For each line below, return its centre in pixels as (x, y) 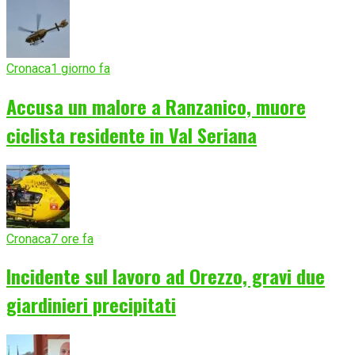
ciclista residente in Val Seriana (132, 134)
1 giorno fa (80, 68)
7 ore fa (72, 239)
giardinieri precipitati (91, 305)
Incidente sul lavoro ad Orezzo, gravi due (166, 276)
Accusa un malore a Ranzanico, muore (156, 106)
